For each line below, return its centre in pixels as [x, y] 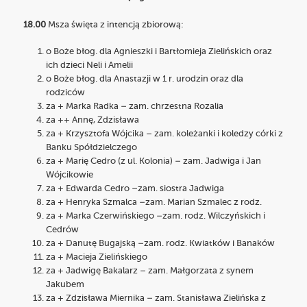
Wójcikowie [69, 175]
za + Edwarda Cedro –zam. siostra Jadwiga [135, 189]
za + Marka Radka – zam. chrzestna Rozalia [134, 107]
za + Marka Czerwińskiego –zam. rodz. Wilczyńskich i [155, 217]
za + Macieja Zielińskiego [96, 258]
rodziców [65, 93]
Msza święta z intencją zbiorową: [116, 25]
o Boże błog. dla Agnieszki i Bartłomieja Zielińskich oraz [159, 52]
